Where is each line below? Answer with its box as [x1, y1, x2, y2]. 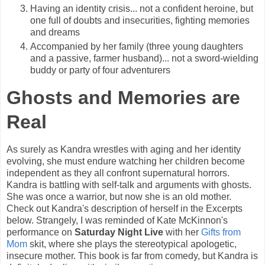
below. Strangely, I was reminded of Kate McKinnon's [7, 215, 228, 225]
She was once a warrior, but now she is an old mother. [7, 191, 231, 202]
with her [163, 227, 201, 237]
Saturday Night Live [75, 227, 163, 237]
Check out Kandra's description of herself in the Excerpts [7, 203, 243, 214]
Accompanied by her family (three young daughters [30, 41, 243, 51]
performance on [7, 227, 75, 237]
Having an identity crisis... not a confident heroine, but [30, 3, 253, 14]
